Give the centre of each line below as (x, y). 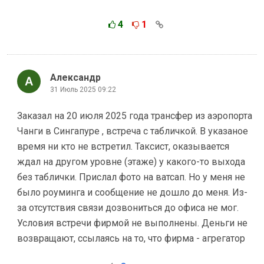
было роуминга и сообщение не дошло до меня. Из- (132, 192)
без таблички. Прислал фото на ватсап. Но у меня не (131, 177)
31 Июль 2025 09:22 (83, 89)
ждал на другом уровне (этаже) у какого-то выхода (131, 162)
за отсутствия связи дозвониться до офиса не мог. (128, 208)
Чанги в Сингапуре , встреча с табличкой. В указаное (133, 131)
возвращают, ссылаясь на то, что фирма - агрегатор (131, 238)
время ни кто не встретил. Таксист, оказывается (123, 146)
